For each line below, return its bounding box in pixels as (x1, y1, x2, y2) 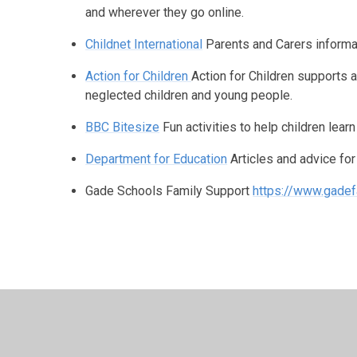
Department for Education (85, 151, 228, 167)
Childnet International (85, 36, 203, 52)
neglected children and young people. (85, 87, 293, 103)
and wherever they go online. (85, 4, 245, 20)
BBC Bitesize (85, 119, 160, 135)
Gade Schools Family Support (85, 182, 253, 198)
